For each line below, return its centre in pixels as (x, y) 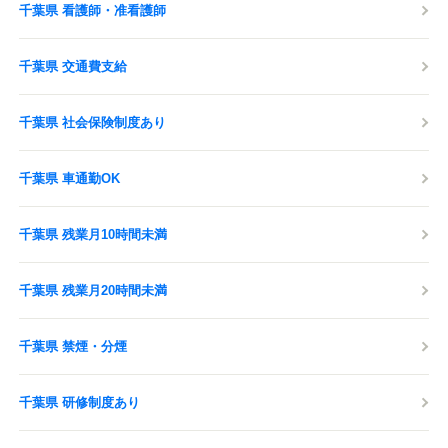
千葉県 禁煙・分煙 (73, 346)
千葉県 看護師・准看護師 (92, 10)
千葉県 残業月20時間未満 (93, 290)
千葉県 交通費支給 (73, 66)
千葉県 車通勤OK (69, 178)
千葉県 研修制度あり (79, 402)
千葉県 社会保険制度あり (92, 122)
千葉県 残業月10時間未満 (93, 234)
